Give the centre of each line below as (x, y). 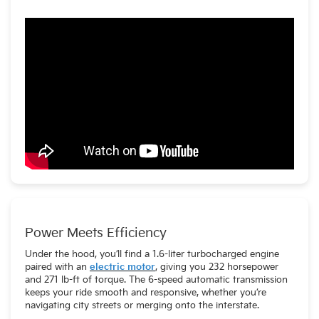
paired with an (57, 267)
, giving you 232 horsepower (217, 267)
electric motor (122, 267)
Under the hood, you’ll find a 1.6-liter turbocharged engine (152, 254)
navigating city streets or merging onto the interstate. (142, 305)
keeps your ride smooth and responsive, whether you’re (146, 292)
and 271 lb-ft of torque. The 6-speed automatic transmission (156, 279)
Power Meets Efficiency (96, 233)
